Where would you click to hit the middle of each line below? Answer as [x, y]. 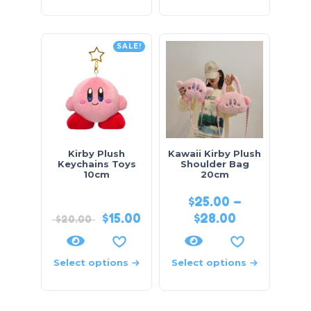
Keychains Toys [96, 164]
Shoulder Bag [215, 164]
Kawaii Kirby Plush [215, 154]
